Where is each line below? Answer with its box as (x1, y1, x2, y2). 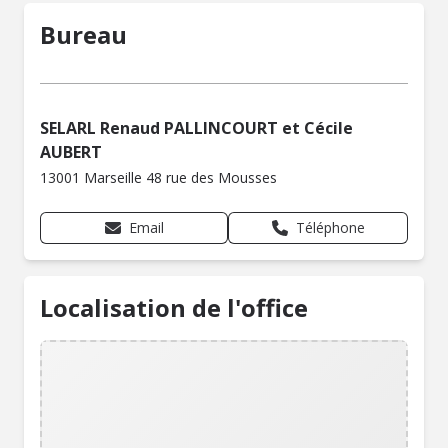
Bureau (40, 18, 127, 51)
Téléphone (295, 218, 365, 237)
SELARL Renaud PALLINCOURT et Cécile (40, 117, 353, 139)
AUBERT (40, 141, 102, 163)
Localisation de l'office (40, 291, 308, 324)
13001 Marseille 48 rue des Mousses (40, 168, 277, 187)
